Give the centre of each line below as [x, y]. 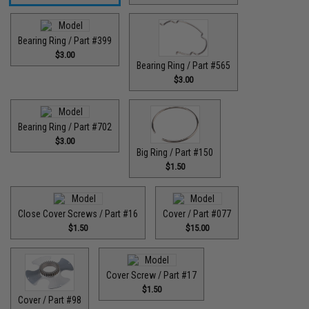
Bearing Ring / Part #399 [65, 40]
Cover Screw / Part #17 [152, 275]
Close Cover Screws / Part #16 [78, 213]
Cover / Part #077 [197, 213]
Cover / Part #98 [50, 300]
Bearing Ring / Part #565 [184, 66]
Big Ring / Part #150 [175, 152]
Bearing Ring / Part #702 [65, 127]
